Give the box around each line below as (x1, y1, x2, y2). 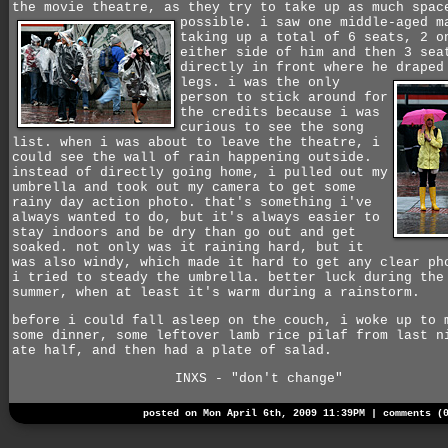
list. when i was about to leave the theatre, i (12, 134, 380, 150)
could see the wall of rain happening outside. (12, 149, 372, 165)
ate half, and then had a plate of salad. (12, 342, 332, 358)
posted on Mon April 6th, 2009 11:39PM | (143, 407, 383, 419)
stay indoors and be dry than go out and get (12, 224, 356, 240)
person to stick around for (180, 89, 388, 105)
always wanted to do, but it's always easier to (12, 209, 380, 225)
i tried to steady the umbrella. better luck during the (12, 269, 444, 285)
